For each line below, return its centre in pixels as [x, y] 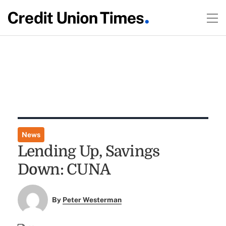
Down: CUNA [64, 169]
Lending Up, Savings [89, 151]
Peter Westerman [92, 200]
